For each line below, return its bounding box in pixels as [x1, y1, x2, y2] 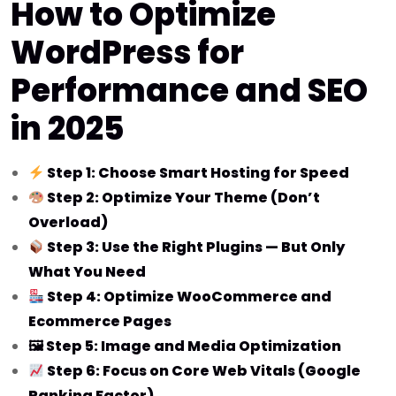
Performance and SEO [11, 68, 368, 114]
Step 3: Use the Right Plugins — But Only [44, 237, 346, 258]
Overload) [28, 212, 108, 233]
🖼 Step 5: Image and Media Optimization [28, 336, 341, 357]
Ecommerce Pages [28, 311, 171, 332]
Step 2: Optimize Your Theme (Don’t [44, 187, 321, 209]
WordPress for [11, 30, 244, 76]
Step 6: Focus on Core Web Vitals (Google [44, 361, 362, 382]
